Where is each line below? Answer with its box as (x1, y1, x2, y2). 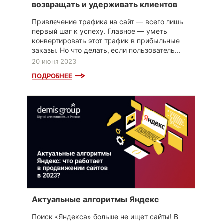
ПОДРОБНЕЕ (32, 71, 72, 80)
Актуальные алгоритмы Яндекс (32, 194, 159, 205)
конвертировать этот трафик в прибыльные (32, 36, 180, 45)
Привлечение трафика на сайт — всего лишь (32, 17, 183, 26)
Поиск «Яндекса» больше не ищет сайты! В (32, 212, 178, 221)
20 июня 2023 (32, 57, 76, 65)
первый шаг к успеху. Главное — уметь (32, 26, 167, 35)
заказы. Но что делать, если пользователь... (32, 45, 181, 54)
